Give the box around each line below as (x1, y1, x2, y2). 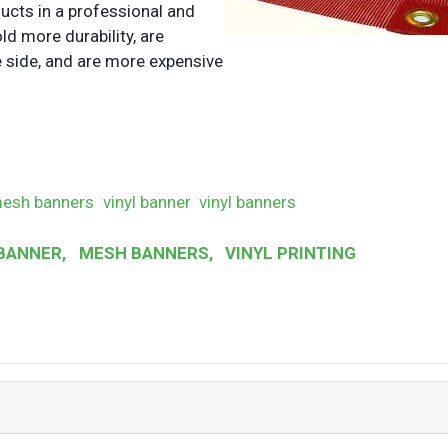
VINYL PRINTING (221, 242, 357, 263)
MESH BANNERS (74, 242, 209, 263)
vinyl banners (199, 192, 297, 213)
